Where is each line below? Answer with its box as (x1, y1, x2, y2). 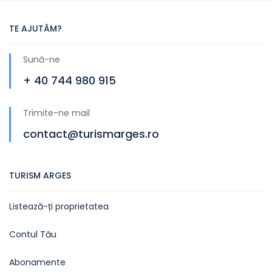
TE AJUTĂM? (9, 22, 62, 35)
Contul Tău (9, 228, 56, 240)
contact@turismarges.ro (23, 126, 159, 141)
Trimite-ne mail (23, 106, 90, 119)
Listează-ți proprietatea (9, 200, 109, 212)
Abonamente (9, 256, 66, 268)
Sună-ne (23, 53, 60, 66)
